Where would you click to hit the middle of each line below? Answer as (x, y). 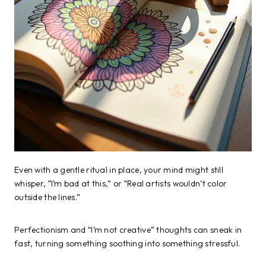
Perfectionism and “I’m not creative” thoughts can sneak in (128, 229)
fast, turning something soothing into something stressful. (127, 243)
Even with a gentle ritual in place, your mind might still (119, 170)
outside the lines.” (47, 197)
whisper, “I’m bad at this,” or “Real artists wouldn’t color (121, 183)
